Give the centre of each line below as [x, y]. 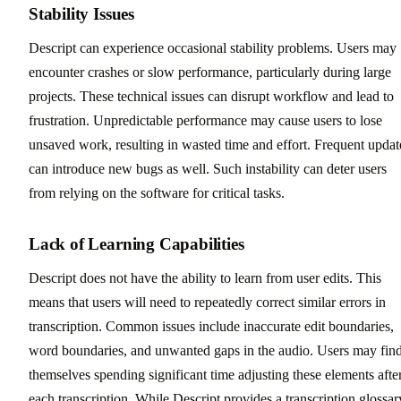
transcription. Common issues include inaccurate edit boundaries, [211, 326]
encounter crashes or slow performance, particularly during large [210, 72]
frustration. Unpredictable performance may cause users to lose [205, 120]
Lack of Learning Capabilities [137, 243]
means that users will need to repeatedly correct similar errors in [207, 302]
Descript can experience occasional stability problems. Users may [213, 47]
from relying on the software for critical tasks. [157, 192]
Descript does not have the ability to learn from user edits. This [205, 277]
